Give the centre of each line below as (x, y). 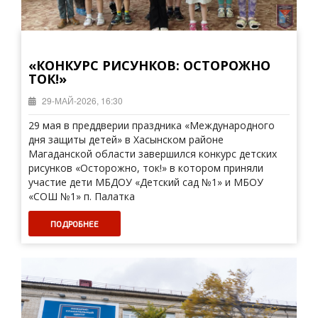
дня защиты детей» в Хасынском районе (126, 139)
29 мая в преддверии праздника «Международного (152, 125)
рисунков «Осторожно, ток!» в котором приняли (146, 168)
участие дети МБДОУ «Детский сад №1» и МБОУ (146, 182)
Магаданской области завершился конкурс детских (153, 154)
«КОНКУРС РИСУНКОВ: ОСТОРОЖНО (149, 65)
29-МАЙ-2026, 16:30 (81, 100)
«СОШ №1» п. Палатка (82, 196)
